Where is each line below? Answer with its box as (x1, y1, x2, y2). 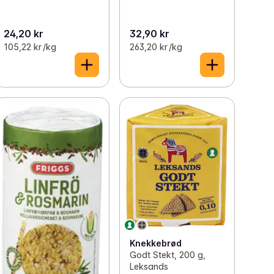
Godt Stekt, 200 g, (129, 250, 206, 261)
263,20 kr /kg (129, 42, 182, 53)
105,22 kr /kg (4, 42, 57, 53)
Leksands (129, 261, 168, 272)
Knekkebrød (129, 238, 182, 249)
